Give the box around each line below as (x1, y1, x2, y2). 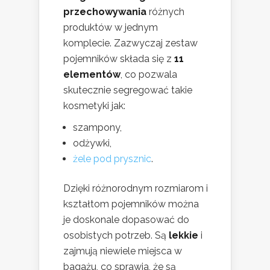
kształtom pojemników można (63, 198, 199, 210)
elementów (63, 69, 121, 81)
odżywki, (73, 137, 111, 149)
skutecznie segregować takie (63, 84, 192, 96)
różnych (146, 6, 184, 18)
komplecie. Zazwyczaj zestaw (63, 37, 198, 49)
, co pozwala (121, 69, 177, 81)
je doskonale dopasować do (63, 214, 189, 226)
